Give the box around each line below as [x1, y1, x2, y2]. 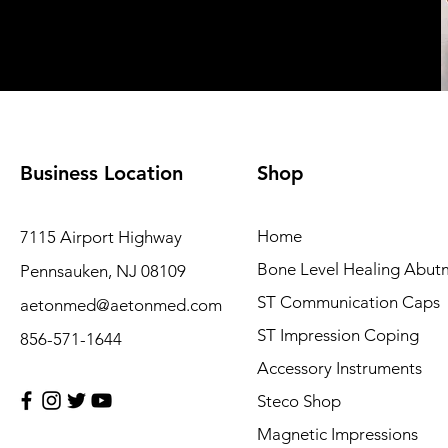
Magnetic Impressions [257, 424, 418, 444]
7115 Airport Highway [20, 227, 182, 247]
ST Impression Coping [257, 325, 419, 345]
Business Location [20, 161, 183, 185]
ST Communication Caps [257, 292, 440, 312]
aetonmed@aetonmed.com [20, 295, 222, 315]
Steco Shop [257, 391, 341, 411]
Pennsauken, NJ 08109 [20, 261, 186, 281]
